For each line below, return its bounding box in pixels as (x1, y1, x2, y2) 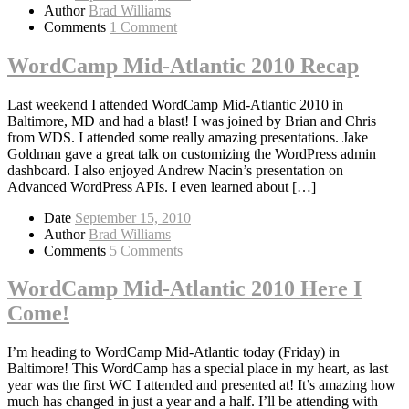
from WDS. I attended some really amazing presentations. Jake (7, 129, 368, 145)
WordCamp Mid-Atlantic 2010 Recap (7, 53, 359, 78)
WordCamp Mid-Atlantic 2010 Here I (7, 277, 362, 301)
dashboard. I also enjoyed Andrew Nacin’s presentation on (7, 162, 343, 178)
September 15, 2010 (75, 209, 191, 225)
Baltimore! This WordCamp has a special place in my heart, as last (7, 361, 388, 377)
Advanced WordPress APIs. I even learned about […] (7, 178, 316, 194)
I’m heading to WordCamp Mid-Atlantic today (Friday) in (7, 344, 340, 361)
